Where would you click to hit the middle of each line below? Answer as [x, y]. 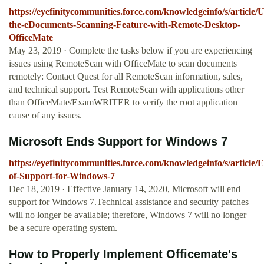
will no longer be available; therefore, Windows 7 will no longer [128, 215]
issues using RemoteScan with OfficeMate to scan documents [123, 64]
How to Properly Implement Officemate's [123, 254]
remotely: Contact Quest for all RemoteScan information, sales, [126, 77]
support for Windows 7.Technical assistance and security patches [129, 202]
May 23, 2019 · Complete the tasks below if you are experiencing [131, 51]
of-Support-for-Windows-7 [62, 176]
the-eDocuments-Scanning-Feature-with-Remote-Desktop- [125, 25]
